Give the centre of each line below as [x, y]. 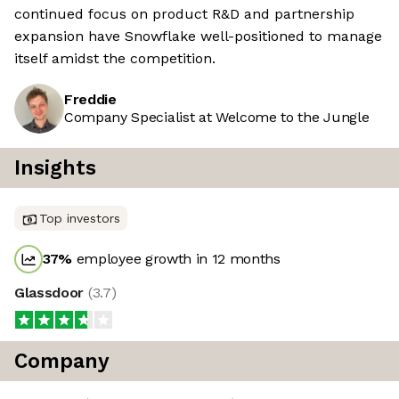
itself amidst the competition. [115, 59]
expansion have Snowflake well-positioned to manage [198, 37]
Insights [55, 168]
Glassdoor [51, 293]
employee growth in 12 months [176, 259]
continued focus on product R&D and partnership [184, 14]
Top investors [80, 219]
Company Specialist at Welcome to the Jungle [217, 118]
